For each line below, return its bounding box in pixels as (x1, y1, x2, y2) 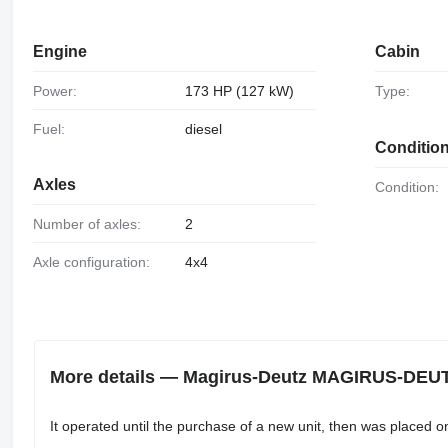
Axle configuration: (41, 254, 150, 271)
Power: (41, 82, 77, 99)
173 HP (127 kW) (184, 82, 294, 99)
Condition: (385, 178, 440, 195)
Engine (32, 42, 87, 60)
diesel (184, 120, 222, 137)
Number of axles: (42, 216, 141, 233)
